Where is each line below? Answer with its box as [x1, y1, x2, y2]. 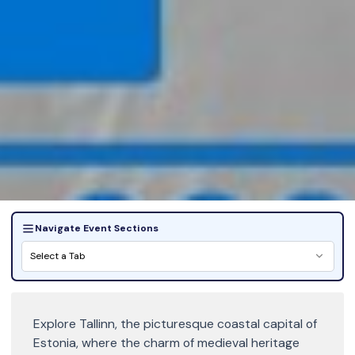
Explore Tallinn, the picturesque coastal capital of [33, 315, 317, 332]
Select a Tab [30, 249, 86, 262]
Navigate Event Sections [35, 221, 158, 235]
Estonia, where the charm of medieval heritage [33, 334, 300, 351]
